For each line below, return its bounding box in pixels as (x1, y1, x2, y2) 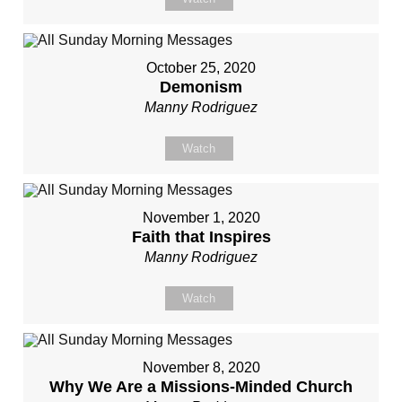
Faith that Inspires (131, 228, 271, 246)
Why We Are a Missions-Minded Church (49, 378, 353, 396)
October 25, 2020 (146, 60, 256, 75)
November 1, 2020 (142, 210, 260, 225)
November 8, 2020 (142, 360, 260, 375)
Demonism (160, 78, 242, 96)
